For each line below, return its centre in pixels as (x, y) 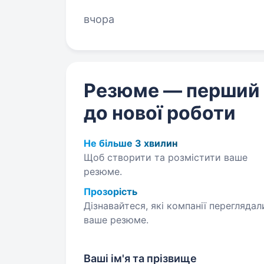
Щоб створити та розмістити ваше (166, 157)
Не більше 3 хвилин (131, 143)
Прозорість (110, 192)
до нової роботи (160, 113)
